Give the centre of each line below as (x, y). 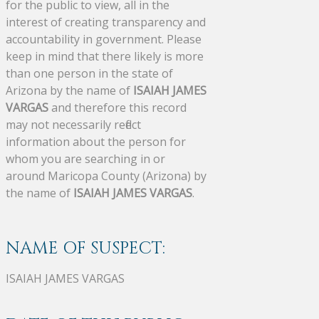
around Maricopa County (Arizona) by (106, 176)
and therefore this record (117, 107)
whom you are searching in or (85, 158)
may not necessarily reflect (73, 124)
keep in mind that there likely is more (105, 56)
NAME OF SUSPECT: (85, 248)
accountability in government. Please (104, 39)
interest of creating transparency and (106, 22)
